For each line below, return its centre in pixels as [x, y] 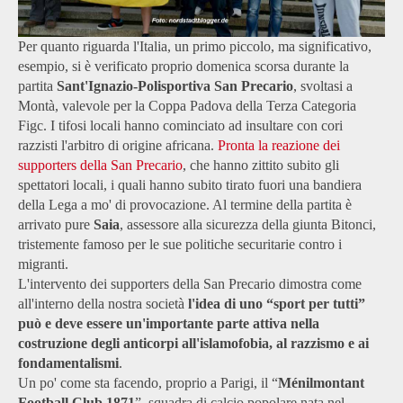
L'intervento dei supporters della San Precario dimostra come [190, 284]
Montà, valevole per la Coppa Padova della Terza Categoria [187, 106]
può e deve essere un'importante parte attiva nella [169, 324]
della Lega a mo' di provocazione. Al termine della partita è [185, 205]
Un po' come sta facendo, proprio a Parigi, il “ [148, 383]
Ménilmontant [321, 383]
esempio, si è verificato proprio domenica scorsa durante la [184, 67]
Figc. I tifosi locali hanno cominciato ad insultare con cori [180, 126]
